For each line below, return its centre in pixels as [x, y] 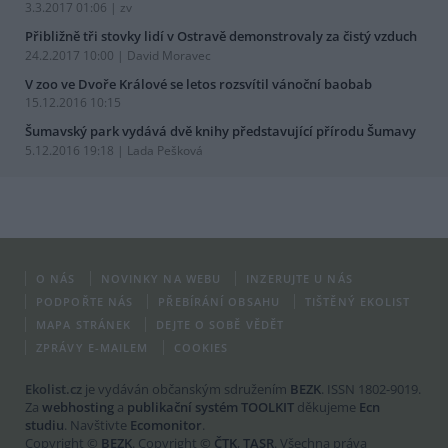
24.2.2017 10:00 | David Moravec [118, 55]
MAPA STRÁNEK [84, 325]
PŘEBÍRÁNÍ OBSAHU [219, 302]
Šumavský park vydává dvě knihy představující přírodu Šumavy [220, 131]
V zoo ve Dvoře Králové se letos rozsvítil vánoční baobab [198, 83]
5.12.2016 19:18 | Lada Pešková [114, 151]
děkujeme [326, 407]
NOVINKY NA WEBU [161, 279]
